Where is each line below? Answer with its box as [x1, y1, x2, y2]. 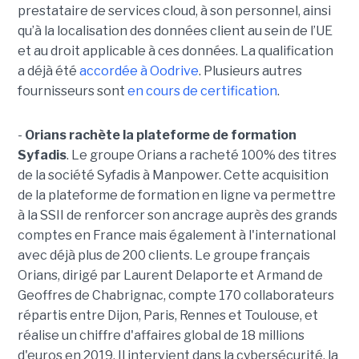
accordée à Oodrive [79, 63, 199, 79]
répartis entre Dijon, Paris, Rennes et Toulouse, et [17, 308, 318, 324]
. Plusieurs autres [198, 63, 302, 79]
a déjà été [17, 63, 79, 79]
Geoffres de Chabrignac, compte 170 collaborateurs [17, 288, 334, 304]
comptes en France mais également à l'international [17, 228, 336, 244]
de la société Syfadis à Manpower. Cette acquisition [17, 167, 329, 184]
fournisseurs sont [17, 83, 127, 99]
